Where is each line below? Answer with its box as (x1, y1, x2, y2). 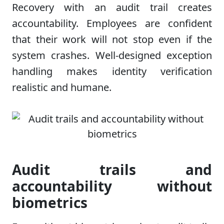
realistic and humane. (12, 80, 111, 94)
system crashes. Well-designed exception (12, 48, 212, 62)
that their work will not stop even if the (12, 32, 212, 46)
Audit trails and (12, 159, 212, 179)
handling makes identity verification (12, 64, 212, 78)
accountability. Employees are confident (12, 16, 212, 30)
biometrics (12, 192, 87, 212)
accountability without (12, 176, 212, 195)
